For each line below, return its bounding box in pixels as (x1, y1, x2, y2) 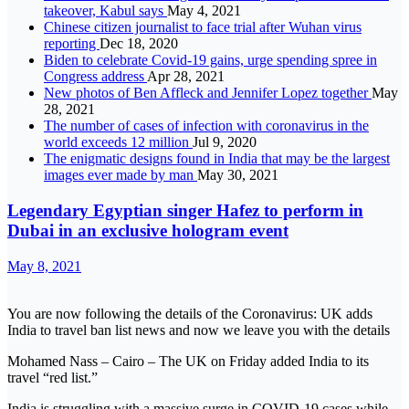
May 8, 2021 (7, 257, 81, 274)
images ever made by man (44, 167, 197, 184)
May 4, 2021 (167, 3, 241, 19)
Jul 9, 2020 (193, 134, 257, 151)
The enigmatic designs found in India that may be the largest (44, 151, 390, 167)
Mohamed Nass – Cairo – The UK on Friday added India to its (7, 352, 369, 369)
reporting (44, 36, 100, 52)
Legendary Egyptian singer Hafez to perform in (7, 201, 363, 221)
